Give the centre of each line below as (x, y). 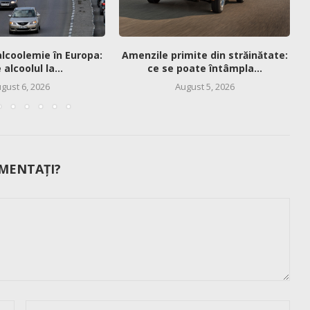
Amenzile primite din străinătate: (204, 55)
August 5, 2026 (204, 86)
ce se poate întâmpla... (204, 68)
